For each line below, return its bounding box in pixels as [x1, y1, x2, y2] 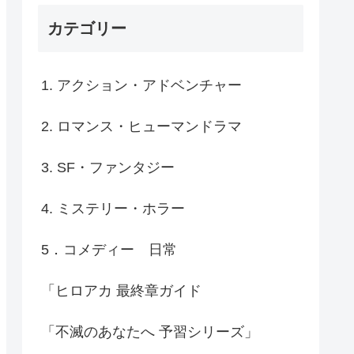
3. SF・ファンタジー [41, 159, 175, 175]
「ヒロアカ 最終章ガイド [41, 282, 201, 299]
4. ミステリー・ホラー [41, 200, 185, 217]
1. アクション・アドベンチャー [41, 77, 242, 93]
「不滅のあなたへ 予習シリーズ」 [41, 323, 258, 340]
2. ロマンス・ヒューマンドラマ [41, 118, 242, 134]
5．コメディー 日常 [41, 241, 177, 258]
